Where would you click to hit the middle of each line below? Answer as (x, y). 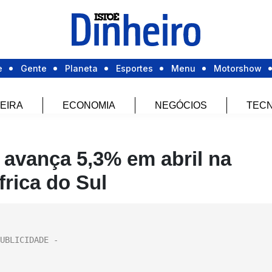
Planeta (81, 69)
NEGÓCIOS (181, 106)
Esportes (134, 69)
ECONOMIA (89, 106)
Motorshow (238, 69)
